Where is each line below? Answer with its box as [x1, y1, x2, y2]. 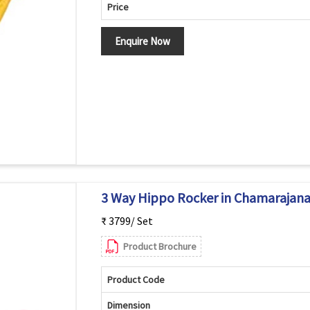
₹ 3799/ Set [100, 214, 153, 228]
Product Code [107, 273, 165, 286]
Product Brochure [122, 240, 197, 253]
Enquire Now [114, 35, 170, 48]
